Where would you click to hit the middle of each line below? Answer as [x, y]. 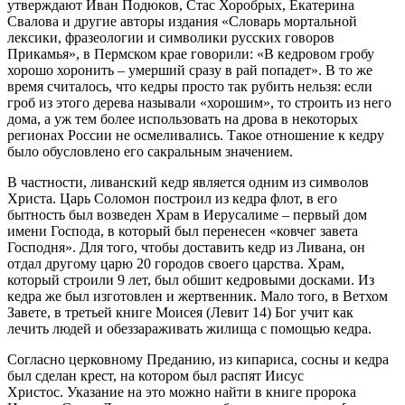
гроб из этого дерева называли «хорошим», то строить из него [199, 102]
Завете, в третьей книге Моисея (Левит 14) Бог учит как [180, 312]
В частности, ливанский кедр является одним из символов [188, 182]
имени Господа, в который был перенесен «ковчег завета [183, 231]
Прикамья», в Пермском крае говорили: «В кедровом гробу [191, 53]
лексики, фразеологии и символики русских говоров [171, 37]
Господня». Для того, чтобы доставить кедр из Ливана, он [186, 247]
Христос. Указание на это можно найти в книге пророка [182, 391]
